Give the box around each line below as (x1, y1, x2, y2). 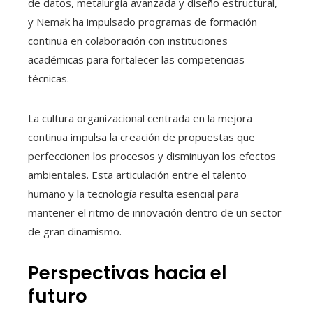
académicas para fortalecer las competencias (28, 52, 245, 67)
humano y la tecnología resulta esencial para (28, 187, 239, 201)
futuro (28, 284, 87, 310)
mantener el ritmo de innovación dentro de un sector (28, 205, 282, 220)
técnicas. (28, 71, 69, 86)
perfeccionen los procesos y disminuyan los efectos (28, 149, 276, 163)
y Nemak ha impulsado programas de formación (28, 15, 257, 29)
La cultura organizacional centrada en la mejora (28, 111, 252, 126)
